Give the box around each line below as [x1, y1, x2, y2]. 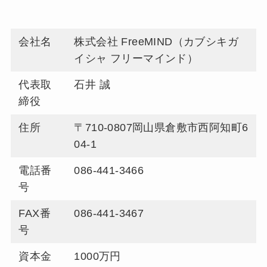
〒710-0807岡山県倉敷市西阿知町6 [74, 122, 249, 134]
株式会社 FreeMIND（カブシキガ [74, 36, 239, 48]
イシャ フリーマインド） [74, 52, 198, 65]
